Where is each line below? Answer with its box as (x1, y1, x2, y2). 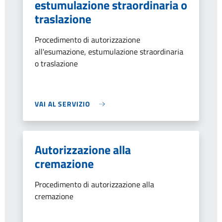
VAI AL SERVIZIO (35, 99, 90, 109)
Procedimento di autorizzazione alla (35, 178, 154, 190)
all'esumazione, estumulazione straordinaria (35, 46, 183, 57)
